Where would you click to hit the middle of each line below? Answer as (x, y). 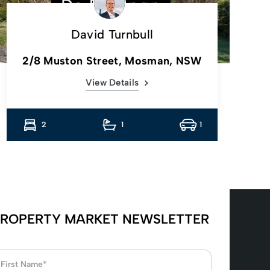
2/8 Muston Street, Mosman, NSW (112, 61)
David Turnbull (112, 34)
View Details (112, 83)
